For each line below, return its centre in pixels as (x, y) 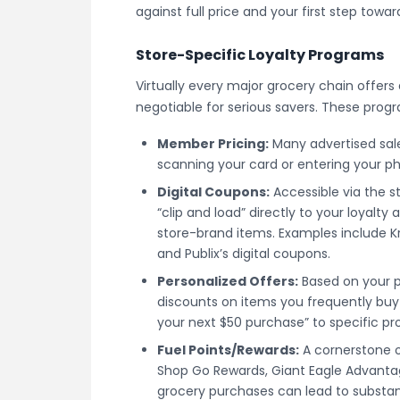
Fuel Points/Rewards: (228, 350)
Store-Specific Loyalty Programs (260, 54)
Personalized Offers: (228, 281)
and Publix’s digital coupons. (244, 253)
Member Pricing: (213, 143)
